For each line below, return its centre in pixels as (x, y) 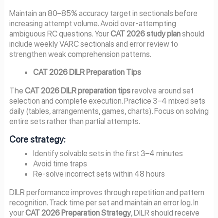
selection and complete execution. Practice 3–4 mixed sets (107, 100)
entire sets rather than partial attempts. (74, 121)
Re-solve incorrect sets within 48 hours (99, 174)
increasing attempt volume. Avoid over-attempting (92, 23)
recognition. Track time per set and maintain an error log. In (104, 202)
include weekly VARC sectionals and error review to (93, 44)
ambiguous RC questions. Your (60, 33)
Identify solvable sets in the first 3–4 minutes (108, 154)
